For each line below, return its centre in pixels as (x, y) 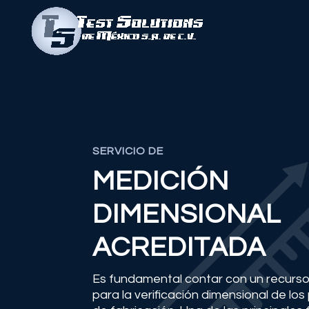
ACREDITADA (179, 247)
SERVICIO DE (128, 151)
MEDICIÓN (161, 181)
